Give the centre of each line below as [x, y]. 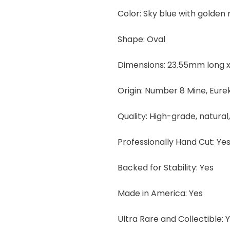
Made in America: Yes [160, 193]
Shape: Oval [141, 39]
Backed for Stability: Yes [166, 167]
